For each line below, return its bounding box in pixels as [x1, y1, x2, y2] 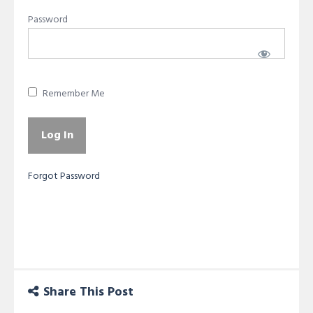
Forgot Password [28, 168, 100, 184]
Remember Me [41, 86, 105, 102]
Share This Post [43, 282, 133, 303]
